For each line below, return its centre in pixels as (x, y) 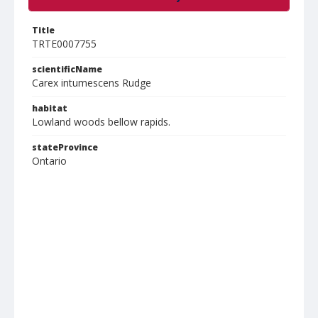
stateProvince (65, 147)
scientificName (67, 69)
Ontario (49, 161)
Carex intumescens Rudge (92, 83)
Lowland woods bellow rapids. (101, 122)
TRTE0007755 (64, 44)
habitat (50, 108)
